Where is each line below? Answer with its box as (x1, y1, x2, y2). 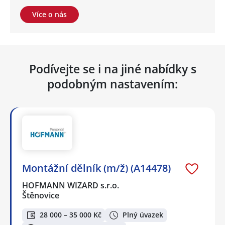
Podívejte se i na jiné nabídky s (29, 60, 196, 77)
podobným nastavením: (47, 75, 178, 92)
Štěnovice (22, 189, 59, 201)
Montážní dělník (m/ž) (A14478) (22, 161, 171, 175)
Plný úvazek (123, 210, 163, 220)
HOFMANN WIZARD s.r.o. (22, 179, 120, 191)
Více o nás (32, 9, 67, 19)
